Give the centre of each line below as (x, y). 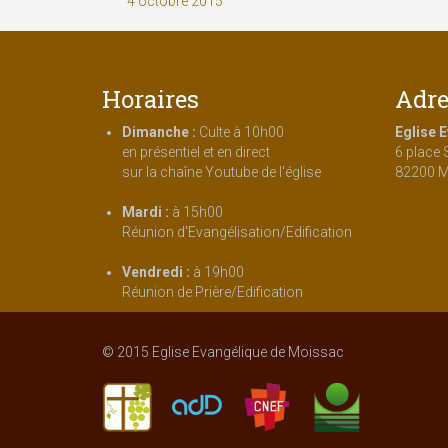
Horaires (150, 99)
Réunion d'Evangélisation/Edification (237, 232)
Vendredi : (156, 272)
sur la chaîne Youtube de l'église (221, 172)
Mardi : (145, 212)
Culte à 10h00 (240, 132)
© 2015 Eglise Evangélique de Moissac (223, 352)
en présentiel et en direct (196, 152)
